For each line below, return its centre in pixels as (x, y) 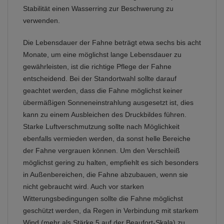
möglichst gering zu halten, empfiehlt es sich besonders (111, 163)
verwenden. (41, 21)
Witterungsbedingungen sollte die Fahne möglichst (103, 199)
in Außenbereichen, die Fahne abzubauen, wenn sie (105, 175)
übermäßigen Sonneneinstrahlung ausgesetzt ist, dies (108, 103)
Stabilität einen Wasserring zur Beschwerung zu (98, 9)
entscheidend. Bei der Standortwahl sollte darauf (100, 79)
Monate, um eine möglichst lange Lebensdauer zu (102, 55)
